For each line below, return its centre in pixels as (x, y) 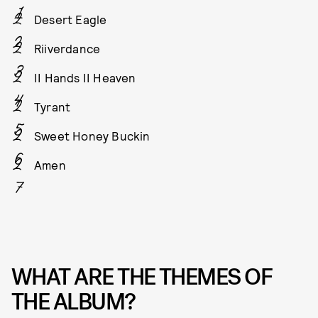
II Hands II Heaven (85, 77)
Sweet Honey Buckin (92, 135)
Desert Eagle (71, 19)
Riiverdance (67, 48)
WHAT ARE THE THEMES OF (142, 277)
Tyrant (53, 106)
